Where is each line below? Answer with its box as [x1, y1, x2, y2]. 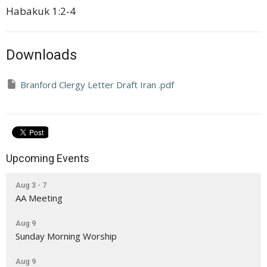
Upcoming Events [6, 151, 89, 164]
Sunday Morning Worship [15, 230, 117, 242]
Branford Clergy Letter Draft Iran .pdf [20, 79, 174, 91]
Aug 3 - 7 [15, 181, 46, 190]
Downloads [6, 46, 77, 63]
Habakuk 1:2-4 [6, 4, 76, 18]
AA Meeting [15, 192, 63, 204]
